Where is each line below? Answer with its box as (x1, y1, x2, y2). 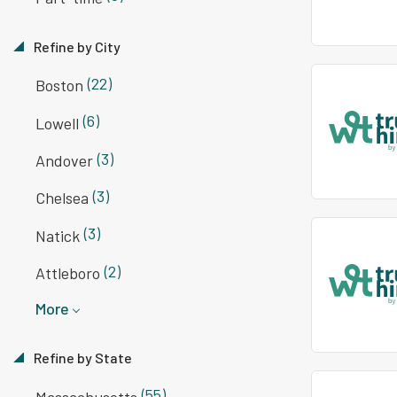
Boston (35, 75, 83, 96)
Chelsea (35, 188, 89, 208)
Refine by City (31, 37, 121, 55)
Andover (35, 151, 93, 171)
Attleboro (35, 263, 100, 284)
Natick (35, 225, 80, 245)
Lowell (35, 113, 79, 133)
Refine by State (31, 349, 132, 367)
